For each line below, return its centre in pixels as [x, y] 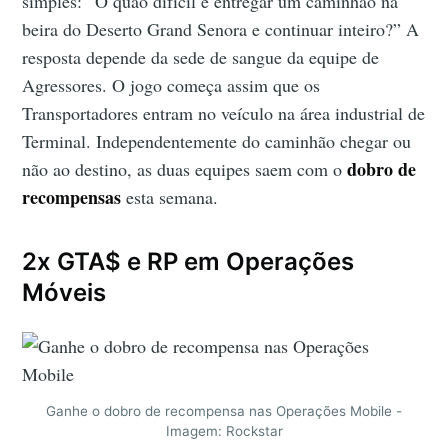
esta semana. [170, 197]
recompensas [72, 197]
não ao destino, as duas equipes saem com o [185, 169]
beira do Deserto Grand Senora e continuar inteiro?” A [221, 29]
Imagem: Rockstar [224, 431]
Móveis [64, 293]
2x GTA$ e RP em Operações [188, 262]
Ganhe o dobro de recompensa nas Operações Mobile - [224, 411]
